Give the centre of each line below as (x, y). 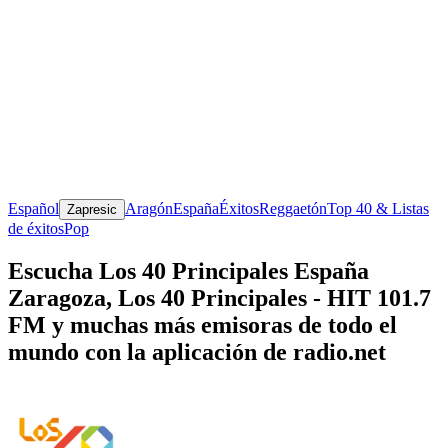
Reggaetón (293, 208)
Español (33, 208)
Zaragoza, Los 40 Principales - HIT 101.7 (219, 297)
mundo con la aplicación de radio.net (197, 351)
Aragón (149, 208)
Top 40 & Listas (378, 208)
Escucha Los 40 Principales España (188, 270)
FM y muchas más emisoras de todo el (202, 324)
